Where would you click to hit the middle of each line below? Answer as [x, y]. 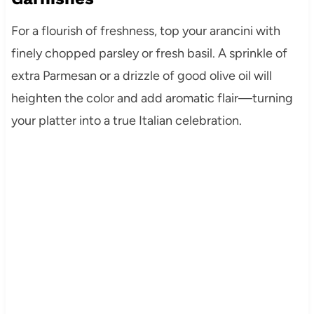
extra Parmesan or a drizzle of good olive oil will [141, 75]
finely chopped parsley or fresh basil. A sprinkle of [149, 53]
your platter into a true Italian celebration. [126, 120]
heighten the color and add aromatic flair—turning [152, 98]
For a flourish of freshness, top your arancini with [145, 30]
